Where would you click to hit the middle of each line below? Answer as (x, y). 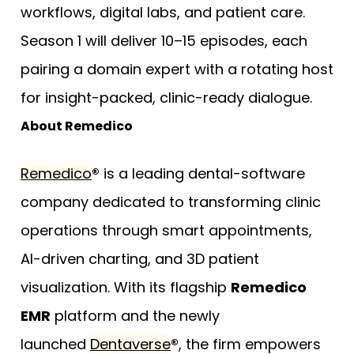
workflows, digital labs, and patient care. (163, 13)
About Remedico (77, 126)
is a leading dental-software (202, 174)
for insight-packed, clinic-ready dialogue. (166, 98)
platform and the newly (135, 316)
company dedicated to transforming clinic (171, 202)
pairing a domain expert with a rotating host (177, 70)
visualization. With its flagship (126, 288)
